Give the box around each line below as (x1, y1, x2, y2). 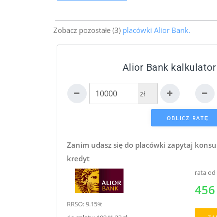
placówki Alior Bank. (121, 25, 190, 35)
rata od (195, 168, 216, 177)
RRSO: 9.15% (67, 199, 103, 208)
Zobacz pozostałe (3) (53, 25, 121, 35)
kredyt (67, 153, 90, 163)
